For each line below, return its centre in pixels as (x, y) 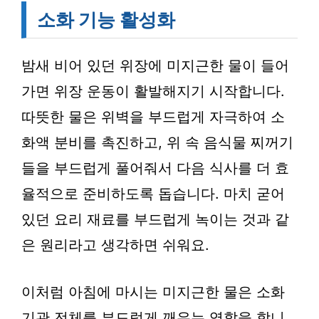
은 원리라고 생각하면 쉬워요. (115, 245)
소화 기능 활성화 (106, 20)
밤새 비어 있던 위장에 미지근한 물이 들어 (155, 66)
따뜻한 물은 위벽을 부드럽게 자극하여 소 (153, 117)
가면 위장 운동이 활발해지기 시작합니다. (153, 91)
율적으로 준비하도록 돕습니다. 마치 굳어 (153, 194)
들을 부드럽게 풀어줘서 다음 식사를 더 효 (155, 168)
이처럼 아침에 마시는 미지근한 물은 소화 (153, 292)
